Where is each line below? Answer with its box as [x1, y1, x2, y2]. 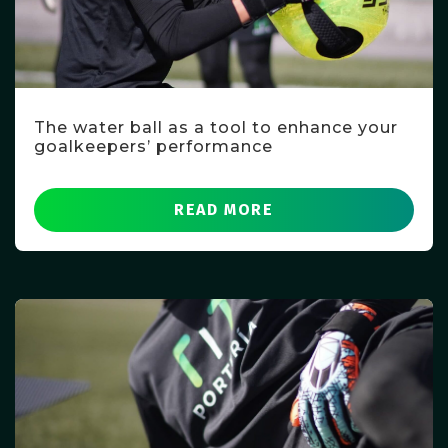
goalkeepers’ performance [34, 137, 273, 157]
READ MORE [174, 200, 274, 220]
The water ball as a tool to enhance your [34, 118, 398, 138]
